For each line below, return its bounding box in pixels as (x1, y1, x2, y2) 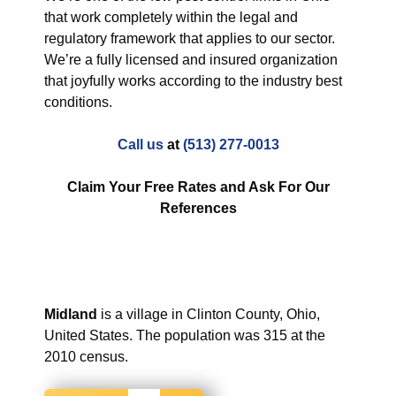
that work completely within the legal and (44, 10, 298, 25)
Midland (44, 307, 97, 322)
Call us (117, 137, 164, 152)
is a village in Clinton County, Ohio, (97, 307, 320, 322)
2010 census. (44, 349, 128, 364)
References (159, 201, 237, 216)
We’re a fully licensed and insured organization (44, 52, 338, 67)
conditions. (44, 95, 112, 110)
